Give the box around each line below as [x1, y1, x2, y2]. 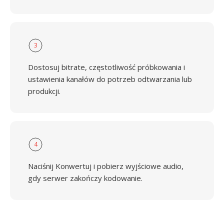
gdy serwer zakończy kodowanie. [28, 173, 142, 183]
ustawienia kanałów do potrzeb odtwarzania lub [28, 74, 192, 84]
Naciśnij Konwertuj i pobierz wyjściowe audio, [28, 161, 183, 171]
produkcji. [28, 86, 60, 96]
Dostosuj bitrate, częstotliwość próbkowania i [28, 62, 185, 72]
